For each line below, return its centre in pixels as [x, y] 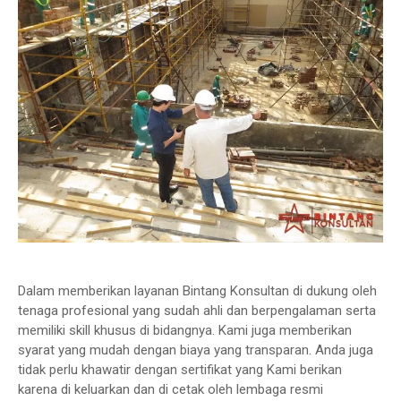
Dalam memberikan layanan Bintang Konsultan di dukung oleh [197, 291]
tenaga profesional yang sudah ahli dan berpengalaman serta [197, 311]
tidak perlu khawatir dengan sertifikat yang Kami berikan [180, 370]
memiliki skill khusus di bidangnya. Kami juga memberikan [185, 330]
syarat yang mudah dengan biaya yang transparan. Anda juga [196, 350]
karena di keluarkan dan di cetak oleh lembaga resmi [171, 389]
